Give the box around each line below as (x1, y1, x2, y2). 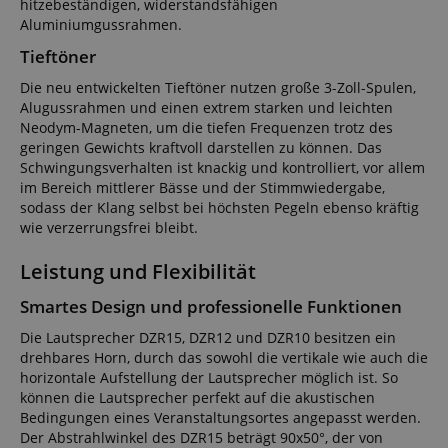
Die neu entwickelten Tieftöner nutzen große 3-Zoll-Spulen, (20, 77, 416, 97)
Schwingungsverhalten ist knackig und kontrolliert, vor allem (20, 157, 425, 177)
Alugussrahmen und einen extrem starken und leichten (20, 97, 393, 117)
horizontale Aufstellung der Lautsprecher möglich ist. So (20, 367, 398, 387)
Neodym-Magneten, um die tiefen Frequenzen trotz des (20, 117, 393, 137)
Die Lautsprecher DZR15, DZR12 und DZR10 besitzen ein (20, 327, 396, 347)
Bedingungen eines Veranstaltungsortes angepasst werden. (20, 407, 421, 427)
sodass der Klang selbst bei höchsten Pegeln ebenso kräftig (20, 197, 419, 217)
